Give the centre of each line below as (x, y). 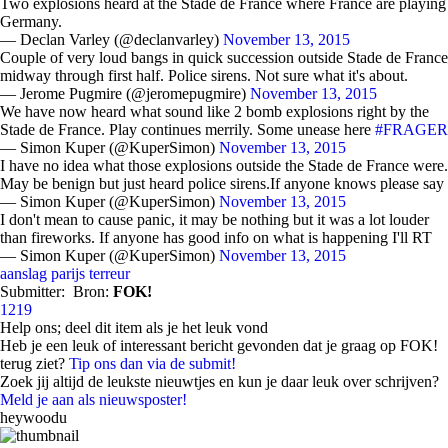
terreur (109, 273)
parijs (68, 273)
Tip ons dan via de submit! (152, 363)
